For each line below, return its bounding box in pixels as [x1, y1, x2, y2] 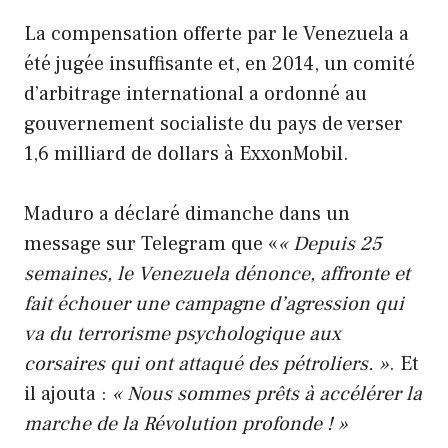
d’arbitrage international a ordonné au [24, 81, 367, 108]
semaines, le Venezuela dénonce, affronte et [24, 261, 410, 288]
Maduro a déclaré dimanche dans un [24, 201, 350, 228]
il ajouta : [24, 381, 107, 408]
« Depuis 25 [278, 231, 382, 258]
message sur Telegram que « [24, 231, 278, 258]
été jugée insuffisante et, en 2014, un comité [24, 51, 415, 78]
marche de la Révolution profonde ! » [24, 411, 348, 438]
